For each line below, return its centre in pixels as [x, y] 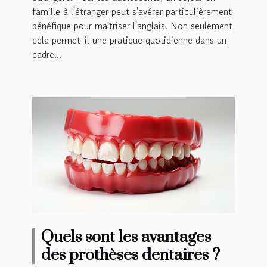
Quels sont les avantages [126, 237]
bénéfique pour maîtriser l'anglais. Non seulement [132, 25]
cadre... [47, 54]
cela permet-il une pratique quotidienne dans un [129, 40]
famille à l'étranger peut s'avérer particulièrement [132, 11]
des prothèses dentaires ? [131, 255]
